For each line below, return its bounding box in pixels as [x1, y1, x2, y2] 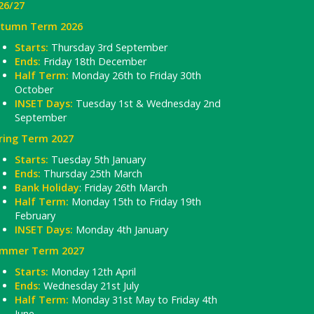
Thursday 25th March [41, 166, 142, 180]
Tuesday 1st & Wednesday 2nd [73, 96, 221, 110]
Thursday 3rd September [48, 40, 168, 54]
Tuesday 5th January [48, 152, 146, 166]
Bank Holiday [15, 180, 79, 194]
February [15, 208, 55, 222]
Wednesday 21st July [41, 278, 139, 292]
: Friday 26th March [79, 180, 168, 194]
